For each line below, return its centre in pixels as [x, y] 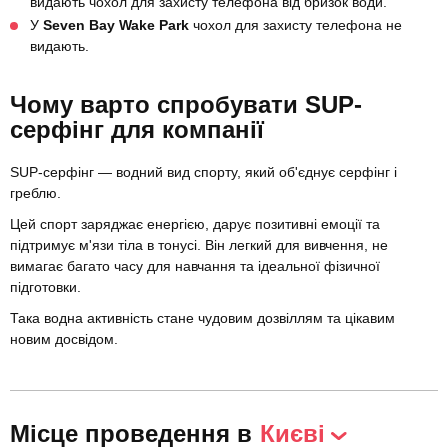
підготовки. [47, 287]
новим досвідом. [64, 339]
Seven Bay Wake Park [116, 25]
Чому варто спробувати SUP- [186, 105]
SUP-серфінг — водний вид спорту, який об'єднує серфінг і [203, 172]
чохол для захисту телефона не [295, 25]
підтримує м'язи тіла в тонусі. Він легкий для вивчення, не [199, 245]
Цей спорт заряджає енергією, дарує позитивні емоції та [195, 224]
